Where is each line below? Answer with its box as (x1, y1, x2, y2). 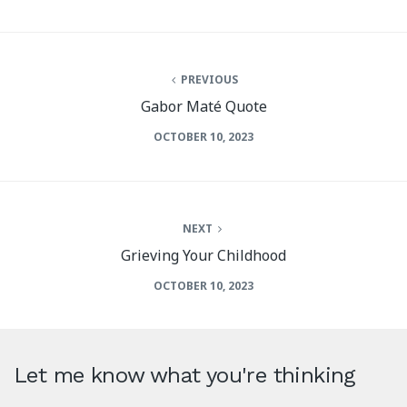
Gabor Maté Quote (140, 95, 267, 116)
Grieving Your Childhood (121, 244, 286, 265)
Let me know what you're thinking (14, 362, 355, 389)
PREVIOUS (178, 71, 238, 87)
